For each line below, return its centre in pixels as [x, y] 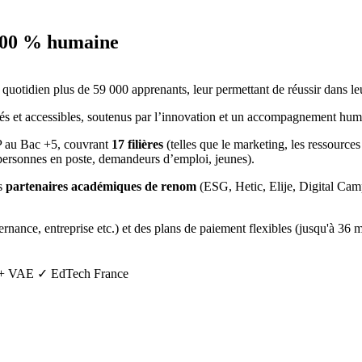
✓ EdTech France [83, 274]
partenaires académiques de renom [103, 187]
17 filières [137, 145]
